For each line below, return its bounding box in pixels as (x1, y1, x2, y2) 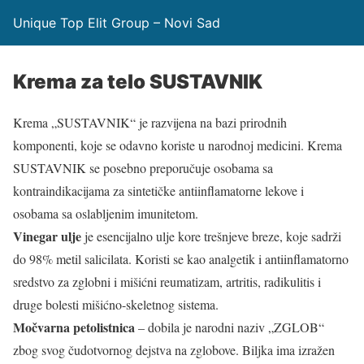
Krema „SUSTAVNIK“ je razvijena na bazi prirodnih (13, 114, 287, 131)
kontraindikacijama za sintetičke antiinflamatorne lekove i (13, 182, 304, 199)
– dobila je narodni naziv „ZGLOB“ (135, 318, 324, 336)
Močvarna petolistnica (13, 318, 135, 336)
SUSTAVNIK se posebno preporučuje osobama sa (13, 159, 273, 176)
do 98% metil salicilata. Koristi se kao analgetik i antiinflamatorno (13, 250, 349, 267)
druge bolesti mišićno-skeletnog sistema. (13, 296, 219, 313)
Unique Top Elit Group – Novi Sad (13, 15, 220, 31)
